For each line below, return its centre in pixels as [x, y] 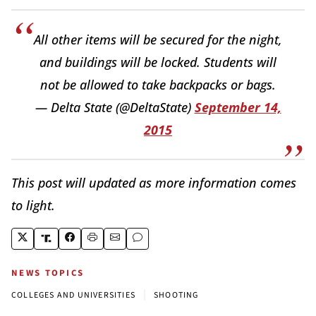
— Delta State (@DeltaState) [115, 107]
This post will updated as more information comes [154, 182]
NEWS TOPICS [48, 273]
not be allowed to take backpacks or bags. [158, 84]
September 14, [238, 107]
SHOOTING [176, 295]
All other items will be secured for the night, [158, 39]
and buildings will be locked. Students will [158, 62]
